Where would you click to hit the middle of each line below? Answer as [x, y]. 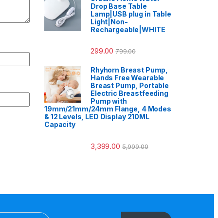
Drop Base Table [119, 6]
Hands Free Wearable [127, 78]
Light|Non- [109, 22]
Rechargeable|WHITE [128, 30]
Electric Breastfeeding [129, 93]
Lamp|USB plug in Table [131, 14]
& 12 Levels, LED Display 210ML [97, 117]
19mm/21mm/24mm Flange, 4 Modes [108, 109]
